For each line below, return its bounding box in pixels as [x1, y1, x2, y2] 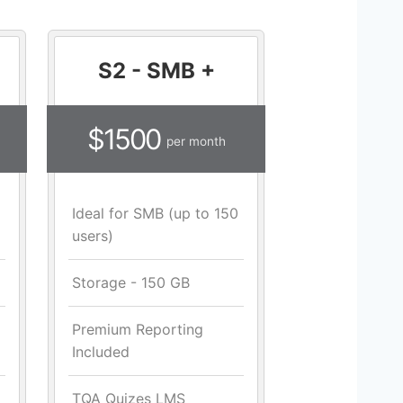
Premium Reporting [72, 320, 203, 339]
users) [72, 227, 113, 246]
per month [166, 134, 226, 149]
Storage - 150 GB [72, 273, 190, 292]
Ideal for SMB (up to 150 [72, 204, 238, 223]
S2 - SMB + [97, 58, 215, 85]
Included [72, 343, 130, 362]
